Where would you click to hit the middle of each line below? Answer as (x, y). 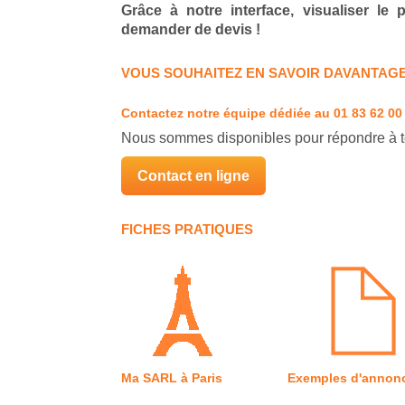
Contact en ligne (193, 175)
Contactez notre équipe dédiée (216, 113)
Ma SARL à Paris (177, 377)
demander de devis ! (191, 29)
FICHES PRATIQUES (187, 229)
